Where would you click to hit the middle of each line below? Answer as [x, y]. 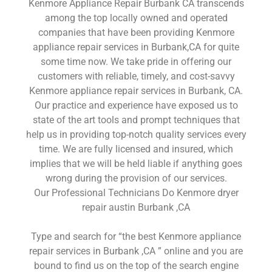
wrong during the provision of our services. [136, 178]
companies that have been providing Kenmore [136, 32]
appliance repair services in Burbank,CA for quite [136, 47]
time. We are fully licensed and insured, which [136, 149]
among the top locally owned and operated [136, 18]
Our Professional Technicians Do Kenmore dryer [136, 192]
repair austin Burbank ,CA [136, 207]
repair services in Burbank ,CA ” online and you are [136, 251]
